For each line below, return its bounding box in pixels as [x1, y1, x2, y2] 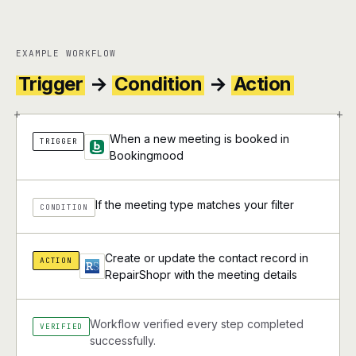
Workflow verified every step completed [90, 317, 304, 331]
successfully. [90, 334, 157, 347]
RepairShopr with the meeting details [104, 268, 297, 281]
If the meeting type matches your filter [95, 198, 294, 211]
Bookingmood [110, 149, 184, 162]
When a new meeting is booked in [110, 132, 290, 145]
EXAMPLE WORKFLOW [16, 48, 117, 59]
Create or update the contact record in [104, 251, 308, 265]
